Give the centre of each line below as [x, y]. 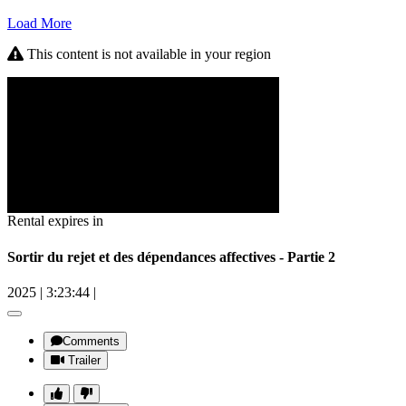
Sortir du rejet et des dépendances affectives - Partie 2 [171, 256]
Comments [91, 341]
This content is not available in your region [147, 54]
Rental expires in [55, 221]
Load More [39, 24]
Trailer [84, 360]
